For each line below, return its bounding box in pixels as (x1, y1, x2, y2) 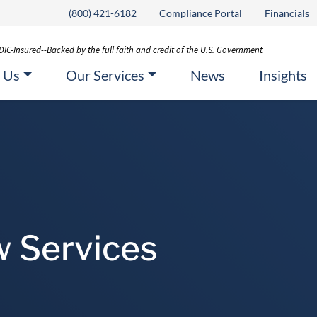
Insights (258, 66, 307, 83)
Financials (264, 7, 309, 19)
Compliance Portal (158, 7, 242, 19)
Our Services (65, 66, 144, 83)
